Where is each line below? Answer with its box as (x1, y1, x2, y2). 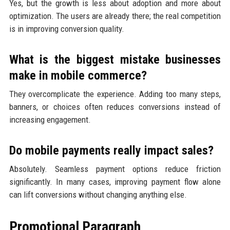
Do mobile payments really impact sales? (9, 143, 214, 158)
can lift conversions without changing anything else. (9, 189, 187, 200)
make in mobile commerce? (9, 68, 147, 83)
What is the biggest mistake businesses (9, 52, 221, 67)
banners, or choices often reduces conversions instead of (9, 102, 221, 112)
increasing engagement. (9, 114, 91, 125)
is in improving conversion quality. (9, 24, 124, 34)
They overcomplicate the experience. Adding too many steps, (9, 89, 221, 100)
